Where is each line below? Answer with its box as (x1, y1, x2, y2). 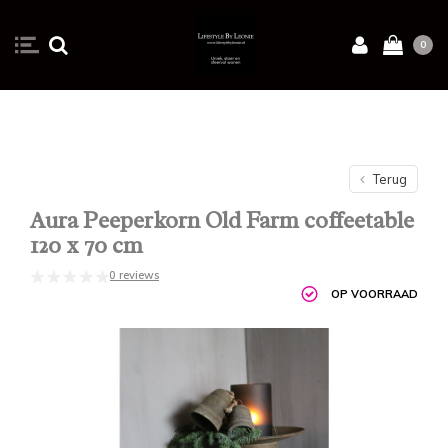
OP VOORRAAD (331, 286, 418, 301)
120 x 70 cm (30, 231, 143, 260)
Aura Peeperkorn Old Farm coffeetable (30, 206, 414, 235)
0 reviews (109, 268, 159, 282)
